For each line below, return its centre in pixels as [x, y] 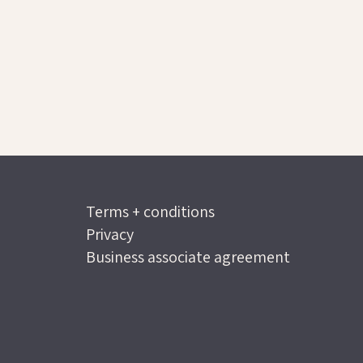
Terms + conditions [150, 212]
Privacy [109, 235]
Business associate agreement [188, 257]
